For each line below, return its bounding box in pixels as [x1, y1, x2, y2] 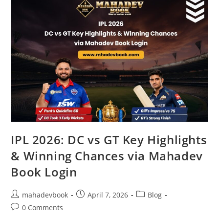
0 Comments [22, 203, 64, 213]
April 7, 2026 [88, 190, 129, 200]
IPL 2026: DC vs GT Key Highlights [11, 131, 207, 148]
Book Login [11, 164, 77, 180]
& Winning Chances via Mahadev [11, 148, 203, 164]
